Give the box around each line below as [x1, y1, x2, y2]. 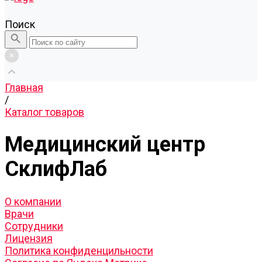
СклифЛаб [5, 157, 107, 182]
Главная [5, 81, 43, 94]
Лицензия [5, 232, 53, 245]
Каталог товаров [5, 106, 84, 118]
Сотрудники [5, 220, 63, 233]
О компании [5, 195, 61, 208]
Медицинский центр [5, 132, 205, 157]
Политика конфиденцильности [5, 244, 153, 257]
